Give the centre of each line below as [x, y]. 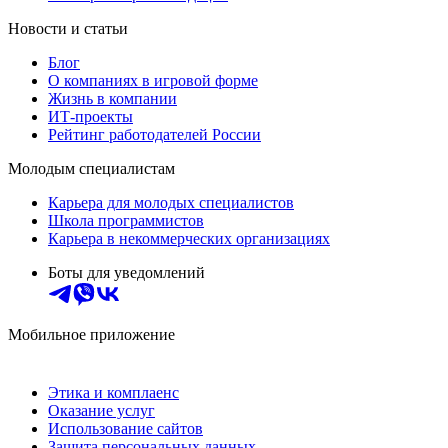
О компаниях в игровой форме [153, 81]
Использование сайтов [125, 429]
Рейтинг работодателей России [154, 135]
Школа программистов [126, 221]
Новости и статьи [68, 29]
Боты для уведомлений [126, 273]
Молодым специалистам [91, 169]
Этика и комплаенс [113, 393]
